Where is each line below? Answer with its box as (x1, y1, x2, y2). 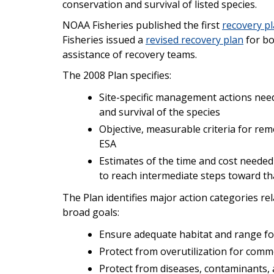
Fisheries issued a (62, 32, 143, 46)
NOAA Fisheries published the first (62, 18, 222, 32)
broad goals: (62, 205, 119, 219)
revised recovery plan (146, 32, 243, 46)
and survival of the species (99, 105, 220, 119)
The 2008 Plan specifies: (62, 68, 171, 82)
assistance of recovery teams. (62, 47, 197, 61)
